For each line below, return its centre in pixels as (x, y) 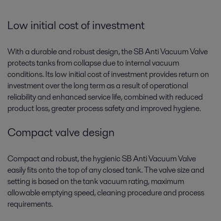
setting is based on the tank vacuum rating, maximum (96, 181)
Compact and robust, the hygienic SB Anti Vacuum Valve (102, 158)
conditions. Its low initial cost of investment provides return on (108, 74)
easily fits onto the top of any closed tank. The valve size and (106, 170)
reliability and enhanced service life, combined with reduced (105, 97)
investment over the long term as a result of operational (98, 86)
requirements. (30, 204)
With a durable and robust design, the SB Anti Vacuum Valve (108, 52)
